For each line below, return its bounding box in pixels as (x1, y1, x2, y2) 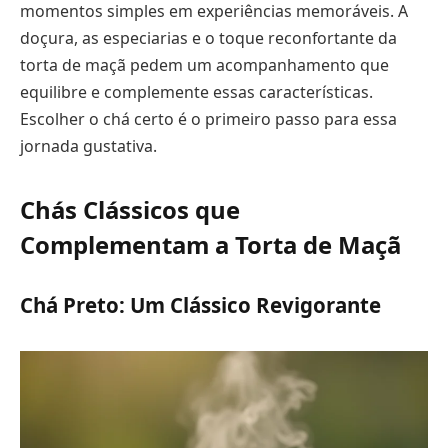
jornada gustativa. (20, 134, 157, 157)
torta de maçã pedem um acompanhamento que (20, 53, 389, 76)
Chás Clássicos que (20, 193, 240, 227)
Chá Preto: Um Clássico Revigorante (20, 290, 381, 319)
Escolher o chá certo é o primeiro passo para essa (20, 107, 397, 130)
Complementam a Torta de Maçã (20, 228, 401, 262)
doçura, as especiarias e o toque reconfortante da (20, 26, 397, 49)
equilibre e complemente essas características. (20, 80, 373, 103)
